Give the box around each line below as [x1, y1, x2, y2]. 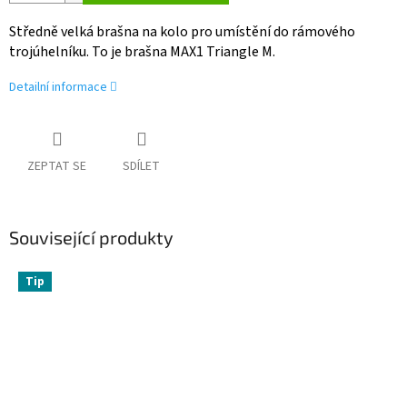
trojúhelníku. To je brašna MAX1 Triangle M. [9, 42, 275, 63]
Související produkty [9, 226, 174, 249]
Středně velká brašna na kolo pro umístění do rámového [9, 22, 355, 43]
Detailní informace [9, 78, 107, 97]
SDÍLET [123, 157, 160, 176]
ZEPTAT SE [27, 157, 86, 176]
